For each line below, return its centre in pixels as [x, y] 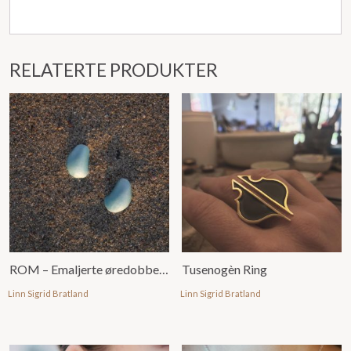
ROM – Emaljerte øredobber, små [164, 269]
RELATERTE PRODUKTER [114, 69]
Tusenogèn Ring [225, 269]
